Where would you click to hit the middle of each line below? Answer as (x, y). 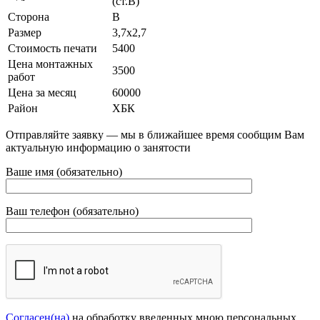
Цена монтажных (50, 64)
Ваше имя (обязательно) (64, 171)
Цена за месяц (42, 92)
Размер (25, 32)
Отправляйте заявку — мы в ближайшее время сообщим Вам (155, 134)
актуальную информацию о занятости (98, 147)
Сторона (29, 16)
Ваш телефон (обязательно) (72, 211)
